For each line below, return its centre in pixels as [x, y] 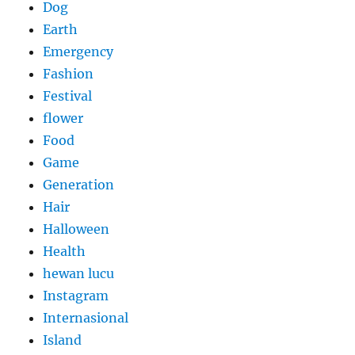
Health [65, 252]
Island [63, 340]
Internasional [86, 318]
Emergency [78, 52]
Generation [79, 185]
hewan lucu [79, 274]
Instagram [76, 296]
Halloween [76, 229]
